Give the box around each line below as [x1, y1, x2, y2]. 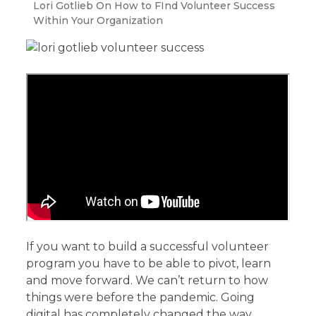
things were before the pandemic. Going [26, 290, 255, 304]
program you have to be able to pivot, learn [26, 256, 272, 270]
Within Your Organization [33, 14, 164, 27]
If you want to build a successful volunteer [26, 239, 269, 253]
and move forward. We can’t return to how [26, 273, 269, 287]
